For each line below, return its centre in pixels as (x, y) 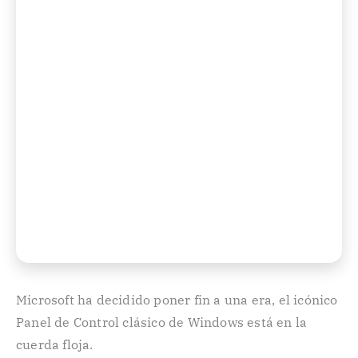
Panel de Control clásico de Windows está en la (162, 322)
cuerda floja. (55, 344)
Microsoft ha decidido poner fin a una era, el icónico (177, 300)
